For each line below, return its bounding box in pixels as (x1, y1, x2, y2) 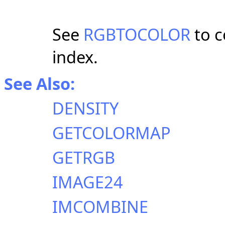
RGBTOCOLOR (83, 23, 190, 46)
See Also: (4, 72, 75, 95)
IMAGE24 (52, 170, 123, 193)
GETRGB (52, 146, 115, 169)
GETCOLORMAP (52, 121, 171, 144)
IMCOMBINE (52, 195, 148, 218)
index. (52, 45, 98, 68)
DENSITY (52, 96, 119, 120)
